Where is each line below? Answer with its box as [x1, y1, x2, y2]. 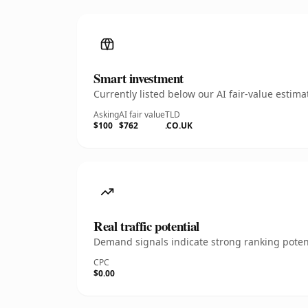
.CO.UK [165, 120, 192, 131]
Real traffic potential [93, 217, 199, 235]
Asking [93, 109, 119, 120]
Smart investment [93, 69, 184, 87]
